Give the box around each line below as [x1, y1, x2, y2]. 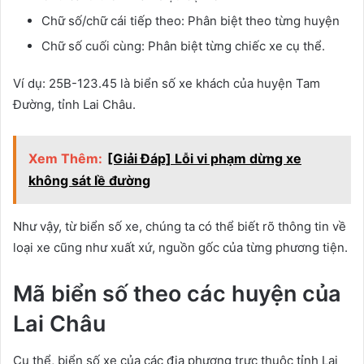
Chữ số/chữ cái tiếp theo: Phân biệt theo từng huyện [41, 13, 340, 29]
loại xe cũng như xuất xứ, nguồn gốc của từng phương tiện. [13, 240, 348, 256]
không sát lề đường [28, 172, 150, 189]
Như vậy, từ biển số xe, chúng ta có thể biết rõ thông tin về [13, 219, 346, 235]
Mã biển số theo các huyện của [13, 280, 341, 308]
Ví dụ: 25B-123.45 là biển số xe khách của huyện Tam [13, 76, 320, 92]
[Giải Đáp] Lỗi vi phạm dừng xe [107, 150, 301, 167]
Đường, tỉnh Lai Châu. [13, 97, 136, 113]
